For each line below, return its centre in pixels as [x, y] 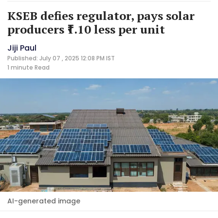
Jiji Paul [22, 48]
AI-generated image [44, 201]
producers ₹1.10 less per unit [86, 29]
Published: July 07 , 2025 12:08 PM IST [61, 58]
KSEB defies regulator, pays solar [101, 15]
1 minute [20, 67]
